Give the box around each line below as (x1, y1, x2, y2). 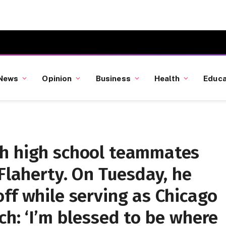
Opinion (42, 73, 72, 83)
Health (154, 73, 180, 83)
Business (95, 73, 131, 83)
